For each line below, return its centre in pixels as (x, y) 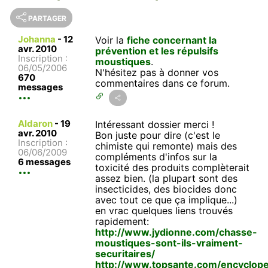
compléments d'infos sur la (156, 156)
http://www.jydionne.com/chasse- (176, 232)
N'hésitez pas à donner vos (157, 72)
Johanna (37, 39)
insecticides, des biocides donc (166, 189)
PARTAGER (47, 18)
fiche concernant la (172, 40)
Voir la (111, 40)
